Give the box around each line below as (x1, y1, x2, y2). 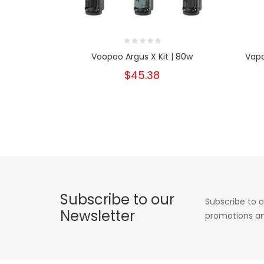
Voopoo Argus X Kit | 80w (91, 50, 193, 62)
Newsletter (60, 206, 135, 226)
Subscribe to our (60, 189, 174, 209)
